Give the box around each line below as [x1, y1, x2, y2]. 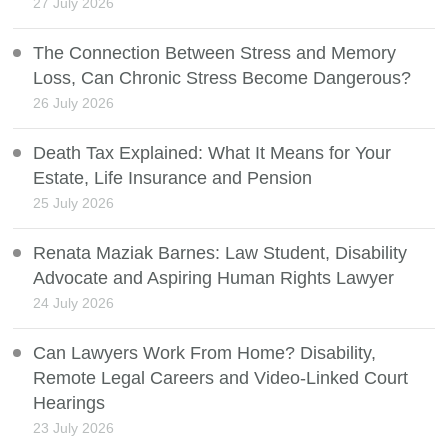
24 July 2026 [33, 295, 115, 312]
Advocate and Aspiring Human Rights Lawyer [33, 268, 395, 289]
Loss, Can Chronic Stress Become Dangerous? [33, 68, 412, 89]
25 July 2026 [33, 195, 115, 212]
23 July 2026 [33, 420, 115, 437]
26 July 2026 [33, 95, 115, 112]
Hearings [33, 393, 106, 414]
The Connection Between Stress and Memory [33, 43, 397, 64]
